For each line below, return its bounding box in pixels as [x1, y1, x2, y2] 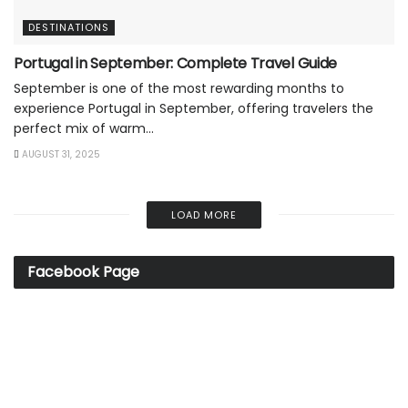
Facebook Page [27, 260, 139, 282]
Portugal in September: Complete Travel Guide [14, 52, 337, 74]
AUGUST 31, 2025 [19, 147, 100, 161]
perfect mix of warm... [14, 118, 154, 138]
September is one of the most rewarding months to [14, 78, 344, 97]
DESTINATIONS [28, 19, 109, 35]
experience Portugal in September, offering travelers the [14, 98, 373, 117]
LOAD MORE [170, 207, 237, 222]
